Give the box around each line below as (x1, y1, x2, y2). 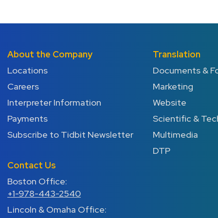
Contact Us (7, 160, 56, 171)
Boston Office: (7, 176, 67, 187)
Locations (7, 65, 48, 76)
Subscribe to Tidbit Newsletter (7, 129, 133, 140)
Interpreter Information (7, 97, 101, 108)
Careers (7, 81, 39, 92)
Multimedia (152, 129, 198, 140)
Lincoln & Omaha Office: (7, 204, 107, 215)
